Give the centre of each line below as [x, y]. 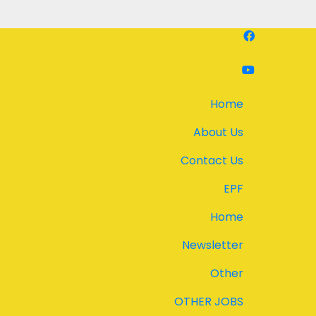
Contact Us [212, 160]
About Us [218, 132]
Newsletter [213, 245]
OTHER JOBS [209, 302]
